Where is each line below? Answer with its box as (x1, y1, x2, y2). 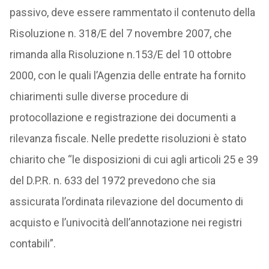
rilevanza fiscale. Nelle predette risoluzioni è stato (9, 132, 246, 145)
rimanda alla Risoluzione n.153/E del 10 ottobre (9, 48, 232, 61)
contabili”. (9, 237, 56, 250)
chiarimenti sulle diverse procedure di (9, 90, 189, 103)
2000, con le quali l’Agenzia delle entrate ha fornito (9, 69, 246, 82)
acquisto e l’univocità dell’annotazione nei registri (9, 216, 242, 229)
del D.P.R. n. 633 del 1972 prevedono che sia (9, 174, 216, 187)
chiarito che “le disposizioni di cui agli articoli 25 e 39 (9, 153, 258, 166)
